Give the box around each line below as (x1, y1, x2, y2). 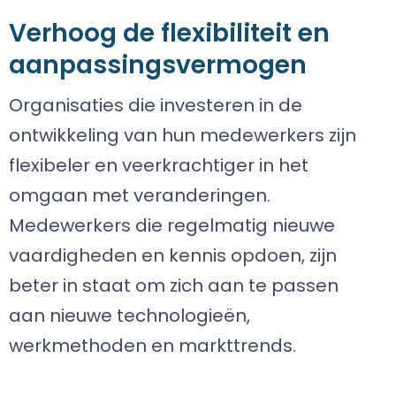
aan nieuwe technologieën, (9, 303, 250, 328)
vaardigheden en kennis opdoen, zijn (9, 243, 337, 268)
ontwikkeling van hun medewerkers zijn (9, 123, 356, 148)
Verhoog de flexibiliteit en (9, 16, 330, 50)
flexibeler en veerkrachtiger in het (9, 153, 308, 178)
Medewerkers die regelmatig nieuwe (9, 213, 335, 238)
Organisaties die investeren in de (9, 93, 302, 118)
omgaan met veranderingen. (9, 183, 270, 208)
